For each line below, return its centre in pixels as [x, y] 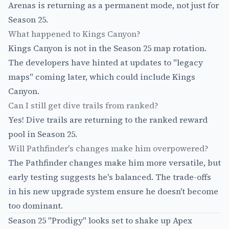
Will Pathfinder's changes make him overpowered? [108, 148]
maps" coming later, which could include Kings [102, 76]
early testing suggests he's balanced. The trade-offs [110, 177]
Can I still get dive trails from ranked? [83, 105]
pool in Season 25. [43, 134]
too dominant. [36, 205]
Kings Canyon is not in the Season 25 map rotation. [107, 48]
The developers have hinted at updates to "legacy [106, 62]
